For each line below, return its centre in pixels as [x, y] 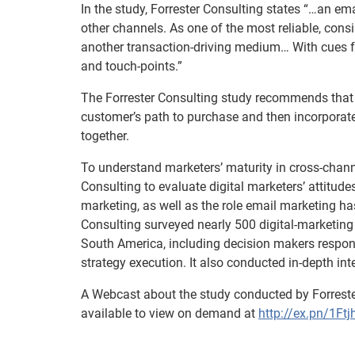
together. [105, 136]
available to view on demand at [170, 313]
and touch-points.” [132, 66]
